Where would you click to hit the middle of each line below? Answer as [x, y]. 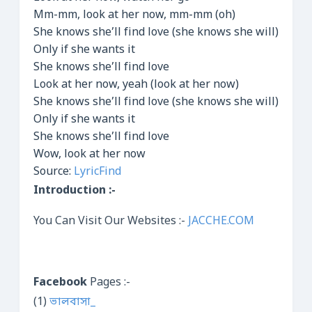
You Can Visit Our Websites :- [111, 221]
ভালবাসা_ [72, 302]
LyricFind [97, 172]
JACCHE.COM [221, 221]
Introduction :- [75, 191]
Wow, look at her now [89, 155]
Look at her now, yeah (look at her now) [136, 85]
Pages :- [109, 283]
